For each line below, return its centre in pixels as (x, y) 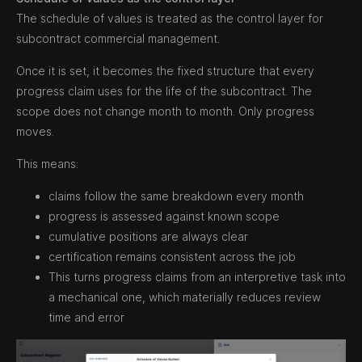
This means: (47, 164)
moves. (35, 132)
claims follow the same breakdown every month (176, 196)
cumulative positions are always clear (148, 237)
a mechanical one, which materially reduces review (185, 297)
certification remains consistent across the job (172, 257)
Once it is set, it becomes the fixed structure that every (165, 71)
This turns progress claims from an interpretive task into (197, 277)
